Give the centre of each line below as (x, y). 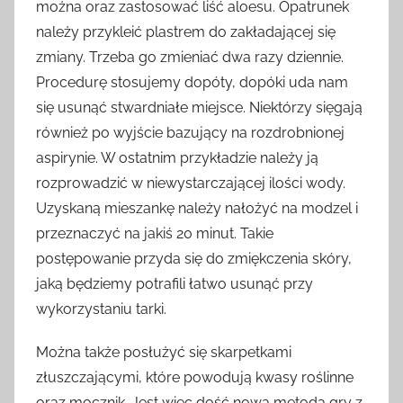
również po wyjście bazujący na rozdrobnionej (190, 132)
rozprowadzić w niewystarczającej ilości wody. (191, 183)
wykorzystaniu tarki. (101, 309)
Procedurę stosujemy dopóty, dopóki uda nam (192, 82)
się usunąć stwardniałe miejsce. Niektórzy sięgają (199, 107)
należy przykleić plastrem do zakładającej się (186, 31)
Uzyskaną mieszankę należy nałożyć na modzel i (197, 208)
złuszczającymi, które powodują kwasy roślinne (195, 377)
